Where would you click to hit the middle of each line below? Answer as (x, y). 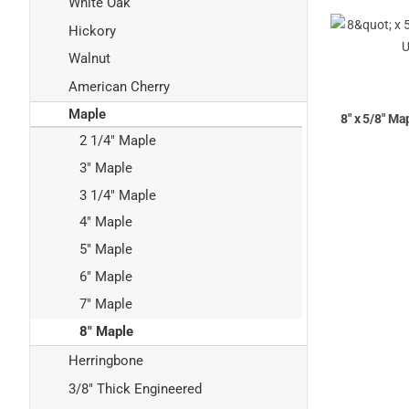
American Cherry (119, 87)
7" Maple (106, 304)
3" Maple (106, 168)
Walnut (89, 59)
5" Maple (106, 250)
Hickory (92, 31)
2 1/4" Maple (118, 140)
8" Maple (106, 331)
